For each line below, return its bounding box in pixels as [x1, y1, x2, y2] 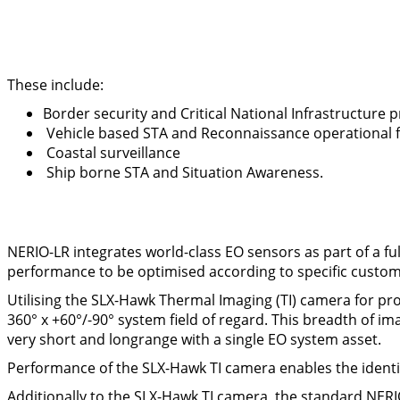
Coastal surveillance [43, 143, 180, 163]
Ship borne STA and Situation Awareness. [43, 162, 323, 183]
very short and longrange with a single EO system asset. [7, 329, 381, 349]
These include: [7, 75, 104, 96]
